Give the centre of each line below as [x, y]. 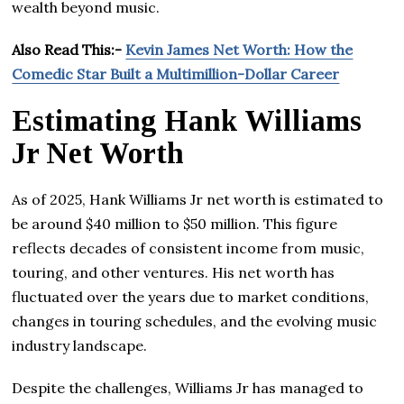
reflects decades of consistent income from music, [188, 248]
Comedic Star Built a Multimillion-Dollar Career [176, 73]
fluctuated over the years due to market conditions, [191, 296]
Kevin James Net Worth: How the [239, 49]
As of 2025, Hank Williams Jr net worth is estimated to [198, 199]
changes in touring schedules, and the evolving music [195, 321]
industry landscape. [80, 345]
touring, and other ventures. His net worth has [174, 272]
